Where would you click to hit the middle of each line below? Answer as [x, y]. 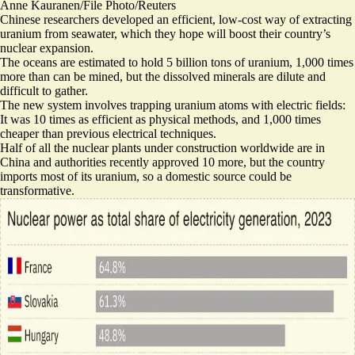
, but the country [284, 162]
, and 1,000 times [278, 119]
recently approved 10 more [176, 162]
